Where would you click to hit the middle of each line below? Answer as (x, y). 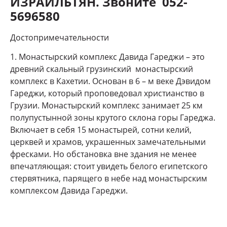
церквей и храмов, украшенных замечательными (108, 142)
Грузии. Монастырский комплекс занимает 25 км (106, 106)
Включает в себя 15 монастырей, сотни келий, (101, 130)
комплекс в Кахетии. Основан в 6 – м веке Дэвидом (110, 81)
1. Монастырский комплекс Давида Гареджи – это (107, 57)
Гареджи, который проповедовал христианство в (107, 93)
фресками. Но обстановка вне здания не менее (103, 154)
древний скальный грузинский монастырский (102, 69)
